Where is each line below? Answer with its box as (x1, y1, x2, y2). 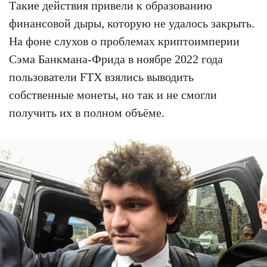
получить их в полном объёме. (9, 105, 164, 119)
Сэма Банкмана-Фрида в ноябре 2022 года (9, 52, 223, 66)
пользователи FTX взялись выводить (9, 70, 194, 83)
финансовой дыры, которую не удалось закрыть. (9, 16, 254, 30)
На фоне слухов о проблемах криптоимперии (9, 34, 240, 48)
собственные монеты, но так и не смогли (9, 88, 217, 101)
